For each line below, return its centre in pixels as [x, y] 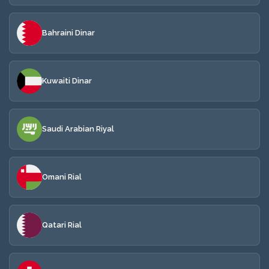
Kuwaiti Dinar [67, 81]
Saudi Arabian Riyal [78, 129]
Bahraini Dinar [68, 33]
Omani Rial [62, 177]
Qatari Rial [62, 225]
